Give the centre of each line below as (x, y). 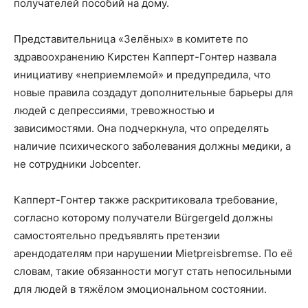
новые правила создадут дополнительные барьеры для (153, 92)
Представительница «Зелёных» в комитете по (131, 38)
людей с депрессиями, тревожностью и (114, 110)
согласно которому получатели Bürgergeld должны (143, 217)
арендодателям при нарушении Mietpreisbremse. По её (153, 253)
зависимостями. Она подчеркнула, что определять (141, 128)
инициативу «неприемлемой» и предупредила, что (142, 74)
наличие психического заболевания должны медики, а (152, 146)
